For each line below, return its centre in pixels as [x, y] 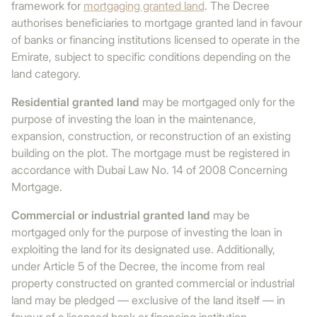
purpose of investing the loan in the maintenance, [134, 119]
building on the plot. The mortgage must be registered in [151, 153]
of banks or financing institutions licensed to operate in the [156, 40]
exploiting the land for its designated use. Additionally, [143, 249]
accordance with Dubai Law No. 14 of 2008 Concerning [149, 170]
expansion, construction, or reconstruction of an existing [151, 136]
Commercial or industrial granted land [111, 215]
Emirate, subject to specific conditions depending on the [151, 57]
